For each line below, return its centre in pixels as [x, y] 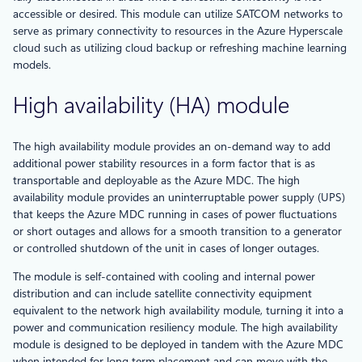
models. [32, 65]
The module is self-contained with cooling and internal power [164, 276]
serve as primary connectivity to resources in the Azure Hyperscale [178, 31]
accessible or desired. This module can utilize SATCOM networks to [178, 14]
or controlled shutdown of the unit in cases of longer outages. [166, 248]
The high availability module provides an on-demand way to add [172, 146]
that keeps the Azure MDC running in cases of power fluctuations [175, 214]
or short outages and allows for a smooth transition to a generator [177, 231]
